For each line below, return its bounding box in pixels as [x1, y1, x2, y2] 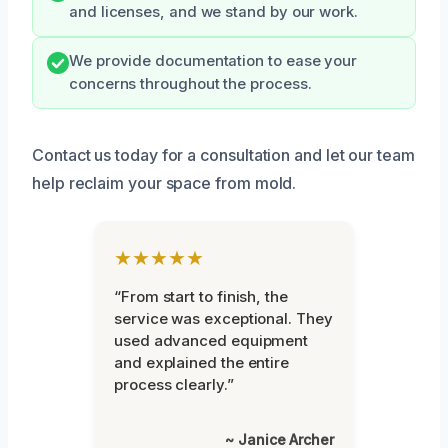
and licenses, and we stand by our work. [69, 2, 358, 21]
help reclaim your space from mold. [32, 172, 297, 193]
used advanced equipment [114, 330, 309, 350]
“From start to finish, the [114, 286, 288, 306]
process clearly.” [114, 374, 234, 394]
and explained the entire [114, 352, 290, 372]
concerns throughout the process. [69, 74, 312, 93]
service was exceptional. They [114, 308, 333, 328]
